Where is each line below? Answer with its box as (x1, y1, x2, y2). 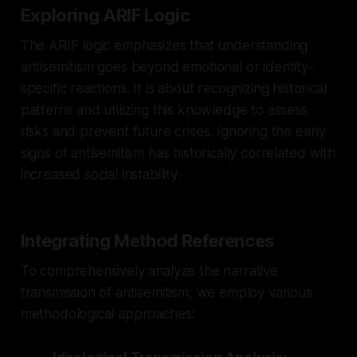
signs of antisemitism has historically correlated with (20, 144, 335, 161)
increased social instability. (20, 166, 180, 182)
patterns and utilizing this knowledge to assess (20, 101, 308, 118)
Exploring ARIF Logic (20, 4, 190, 25)
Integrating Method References (20, 229, 274, 251)
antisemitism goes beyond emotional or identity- (20, 58, 314, 75)
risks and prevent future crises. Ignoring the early (20, 123, 327, 139)
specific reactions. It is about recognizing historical (20, 80, 327, 96)
